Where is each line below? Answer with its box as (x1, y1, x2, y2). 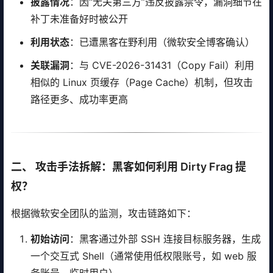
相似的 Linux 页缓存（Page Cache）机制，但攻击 (30, 76, 253, 88)
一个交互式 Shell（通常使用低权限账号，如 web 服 (30, 250, 257, 262)
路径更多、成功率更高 (30, 93, 128, 105)
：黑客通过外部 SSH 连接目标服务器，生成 (69, 233, 261, 245)
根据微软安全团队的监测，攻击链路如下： (11, 207, 196, 219)
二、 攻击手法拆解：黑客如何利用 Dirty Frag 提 (11, 160, 246, 173)
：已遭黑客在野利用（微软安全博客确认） (69, 36, 255, 48)
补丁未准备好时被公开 (30, 13, 128, 25)
